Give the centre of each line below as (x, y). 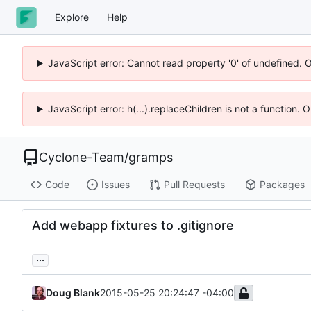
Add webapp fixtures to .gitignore (133, 225)
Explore (72, 17)
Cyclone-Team (82, 157)
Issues (115, 185)
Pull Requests (194, 185)
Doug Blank (73, 292)
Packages (282, 185)
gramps (151, 157)
